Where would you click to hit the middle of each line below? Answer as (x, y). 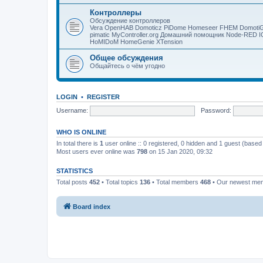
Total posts (73, 182)
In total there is (78, 143)
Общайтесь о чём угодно (127, 66)
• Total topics (120, 182)
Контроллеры (116, 13)
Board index (92, 206)
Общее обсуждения (127, 58)
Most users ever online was (97, 151)
